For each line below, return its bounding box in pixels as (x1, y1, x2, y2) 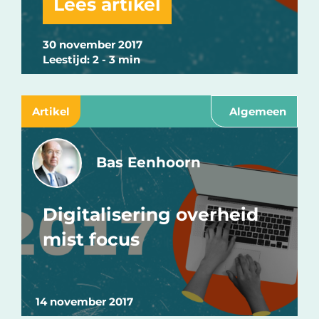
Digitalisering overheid (43, 204, 258, 226)
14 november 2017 (36, 295, 133, 309)
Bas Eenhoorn (96, 154, 201, 172)
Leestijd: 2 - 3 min (43, 53, 140, 67)
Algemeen (229, 105, 286, 119)
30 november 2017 (43, 38, 142, 52)
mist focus (43, 229, 140, 251)
